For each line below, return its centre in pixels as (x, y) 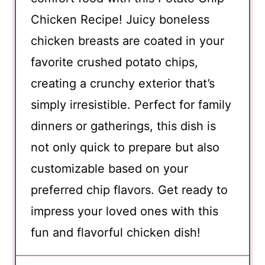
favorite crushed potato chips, (114, 62)
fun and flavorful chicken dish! (116, 232)
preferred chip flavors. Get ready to (129, 190)
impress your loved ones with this (125, 211)
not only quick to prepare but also (125, 147)
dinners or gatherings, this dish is (123, 126)
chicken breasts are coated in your (127, 41)
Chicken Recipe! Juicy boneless (120, 19)
